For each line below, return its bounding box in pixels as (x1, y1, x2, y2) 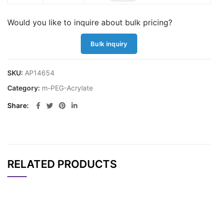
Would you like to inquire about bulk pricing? (7, 18, 172, 28)
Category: (7, 84, 41, 92)
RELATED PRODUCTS (7, 158, 117, 171)
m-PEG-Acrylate (42, 84, 93, 92)
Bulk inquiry (91, 40, 127, 48)
